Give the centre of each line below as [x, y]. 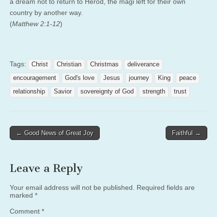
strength [154, 91]
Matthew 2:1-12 [36, 23]
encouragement [35, 78]
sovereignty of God [107, 91]
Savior [63, 91]
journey [139, 78]
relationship [29, 91]
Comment [26, 211]
